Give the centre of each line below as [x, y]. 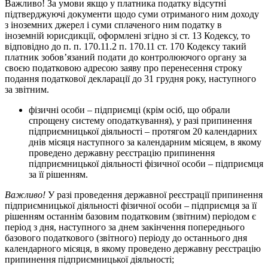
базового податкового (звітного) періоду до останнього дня [126, 238]
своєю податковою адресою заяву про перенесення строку [124, 68]
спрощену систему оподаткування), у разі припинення [140, 121]
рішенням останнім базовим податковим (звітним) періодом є [130, 216]
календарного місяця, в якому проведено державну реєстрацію [133, 249]
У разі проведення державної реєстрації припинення [155, 195]
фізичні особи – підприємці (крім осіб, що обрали [130, 110]
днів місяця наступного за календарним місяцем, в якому [145, 142]
